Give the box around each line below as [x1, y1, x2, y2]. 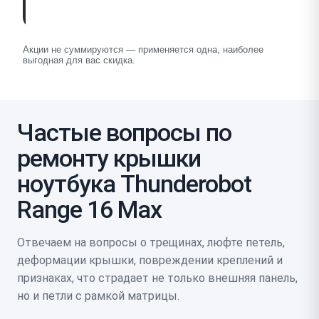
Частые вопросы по [17, 117, 231, 147]
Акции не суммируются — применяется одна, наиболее [23, 43, 263, 55]
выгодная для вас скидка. [23, 54, 135, 66]
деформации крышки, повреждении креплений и [17, 253, 283, 267]
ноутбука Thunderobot [17, 169, 251, 198]
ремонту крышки [17, 143, 201, 172]
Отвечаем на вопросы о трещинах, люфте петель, [17, 235, 285, 249]
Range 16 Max [17, 194, 162, 224]
